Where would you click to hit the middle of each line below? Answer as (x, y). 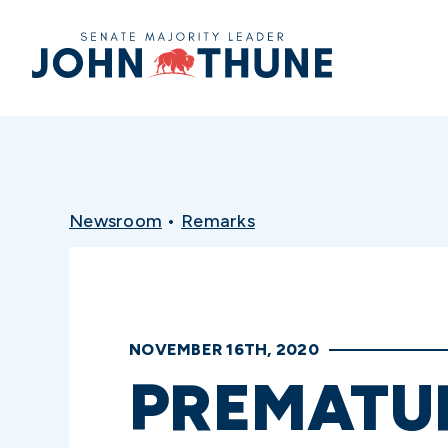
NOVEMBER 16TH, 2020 (224, 349)
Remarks (218, 221)
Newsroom (115, 221)
